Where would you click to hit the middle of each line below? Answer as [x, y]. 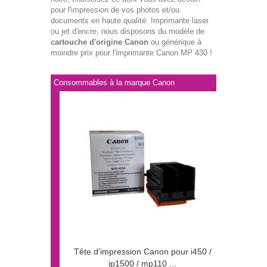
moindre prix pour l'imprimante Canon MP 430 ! [131, 53]
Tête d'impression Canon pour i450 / [142, 252]
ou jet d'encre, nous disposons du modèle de [128, 32]
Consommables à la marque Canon [114, 83]
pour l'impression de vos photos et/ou [115, 10]
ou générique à [175, 42]
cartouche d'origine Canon [100, 42]
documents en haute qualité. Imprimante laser [130, 21]
